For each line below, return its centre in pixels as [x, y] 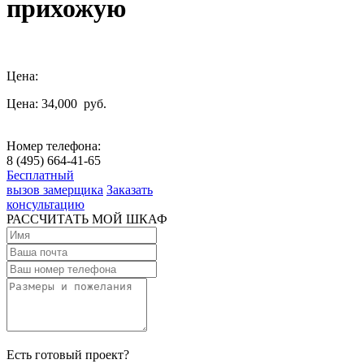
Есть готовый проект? [68, 354]
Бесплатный [40, 175]
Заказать [130, 189]
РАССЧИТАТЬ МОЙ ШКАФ [87, 219]
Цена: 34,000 [43, 103]
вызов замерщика [55, 189]
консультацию [45, 204]
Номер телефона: [54, 145]
